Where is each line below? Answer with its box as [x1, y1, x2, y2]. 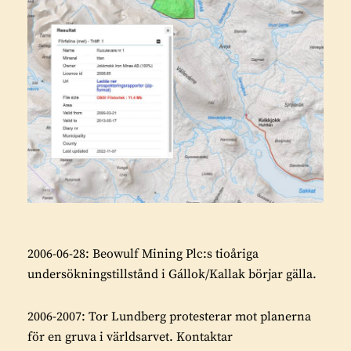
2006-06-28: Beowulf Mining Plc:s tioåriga [27, 245, 259, 262]
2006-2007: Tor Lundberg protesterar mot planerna [27, 308, 311, 324]
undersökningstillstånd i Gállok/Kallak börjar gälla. [27, 266, 317, 282]
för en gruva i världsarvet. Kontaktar [27, 328, 233, 345]
